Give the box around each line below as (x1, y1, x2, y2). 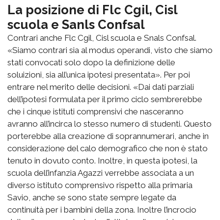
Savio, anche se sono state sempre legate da (7, 192, 176, 203)
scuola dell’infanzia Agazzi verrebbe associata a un (7, 168, 194, 178)
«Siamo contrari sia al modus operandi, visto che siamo (7, 45, 213, 55)
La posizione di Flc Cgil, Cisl (7, 2, 177, 18)
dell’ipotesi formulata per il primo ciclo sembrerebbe (7, 94, 202, 105)
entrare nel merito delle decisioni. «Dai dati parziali (7, 82, 194, 92)
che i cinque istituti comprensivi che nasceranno (7, 107, 184, 117)
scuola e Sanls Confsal (7, 17, 145, 32)
